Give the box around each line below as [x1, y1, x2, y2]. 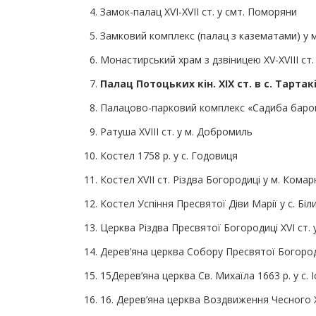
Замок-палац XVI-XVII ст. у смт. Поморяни [100, 4, 297, 18]
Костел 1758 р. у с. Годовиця [100, 148, 238, 162]
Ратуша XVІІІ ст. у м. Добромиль [100, 124, 253, 138]
